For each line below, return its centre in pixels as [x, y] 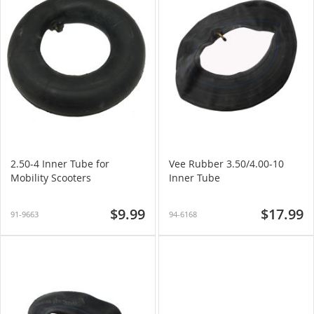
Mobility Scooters [51, 178]
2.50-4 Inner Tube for [60, 164]
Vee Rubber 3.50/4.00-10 [226, 164]
